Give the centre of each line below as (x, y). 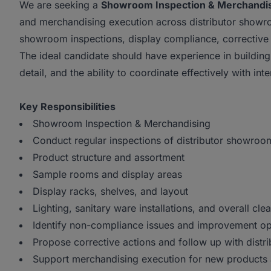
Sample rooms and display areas (107, 174)
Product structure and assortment (109, 157)
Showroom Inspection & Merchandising (122, 123)
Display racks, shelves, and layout (110, 191)
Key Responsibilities (67, 106)
